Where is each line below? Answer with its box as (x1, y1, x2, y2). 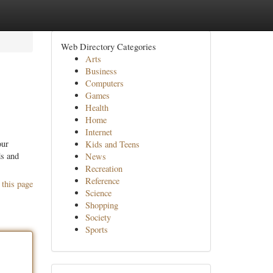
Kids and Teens (85, 138, 140, 150)
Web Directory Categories (60, 40, 156, 52)
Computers (85, 77, 124, 89)
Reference (85, 175, 119, 186)
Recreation (85, 163, 122, 174)
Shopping (85, 199, 118, 211)
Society (85, 211, 111, 223)
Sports (85, 224, 108, 235)
